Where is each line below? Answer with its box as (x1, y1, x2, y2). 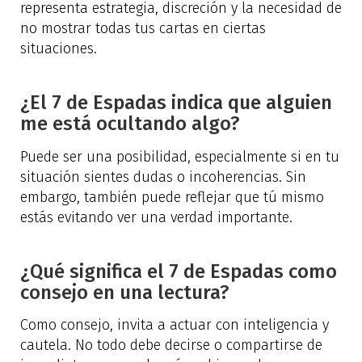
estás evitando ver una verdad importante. (20, 208, 293, 226)
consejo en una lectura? (20, 281, 229, 305)
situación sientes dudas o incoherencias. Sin (20, 167, 306, 186)
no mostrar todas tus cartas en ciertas (20, 19, 266, 38)
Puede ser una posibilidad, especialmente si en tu (20, 147, 339, 166)
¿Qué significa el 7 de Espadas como (20, 260, 337, 284)
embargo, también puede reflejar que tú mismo (20, 187, 324, 206)
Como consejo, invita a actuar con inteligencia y (20, 316, 329, 335)
